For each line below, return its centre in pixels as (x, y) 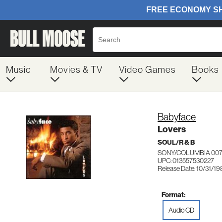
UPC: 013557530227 (186, 161)
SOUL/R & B (176, 142)
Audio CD (181, 210)
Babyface (177, 117)
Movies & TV (76, 70)
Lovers (172, 129)
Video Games (147, 70)
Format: (173, 195)
